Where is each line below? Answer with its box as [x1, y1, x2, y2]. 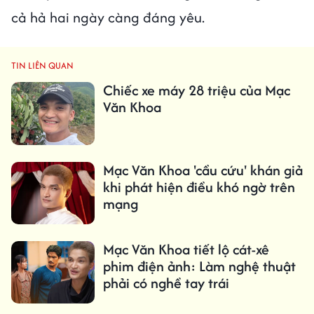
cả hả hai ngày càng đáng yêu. [11, 7, 205, 28]
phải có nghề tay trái [102, 272, 229, 293]
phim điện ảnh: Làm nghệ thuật [102, 255, 296, 276]
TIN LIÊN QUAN [11, 59, 74, 73]
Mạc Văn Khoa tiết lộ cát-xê [102, 238, 269, 259]
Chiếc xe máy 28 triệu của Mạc [102, 80, 290, 101]
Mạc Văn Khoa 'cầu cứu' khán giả [102, 159, 303, 180]
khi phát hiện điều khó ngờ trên [102, 176, 295, 197]
